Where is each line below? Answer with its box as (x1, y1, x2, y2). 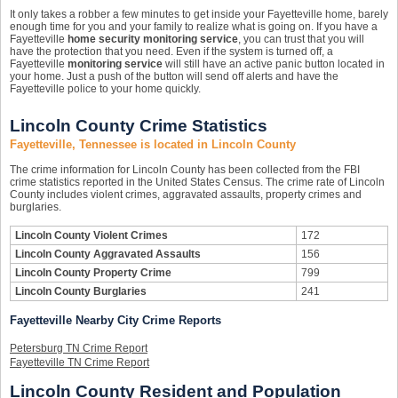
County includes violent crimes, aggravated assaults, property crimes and (10, 188, 362, 201)
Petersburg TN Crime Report (10, 342, 147, 354)
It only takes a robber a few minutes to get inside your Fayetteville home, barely (10, 8, 388, 20)
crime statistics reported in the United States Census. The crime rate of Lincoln (10, 176, 385, 188)
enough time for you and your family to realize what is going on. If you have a (10, 20, 378, 33)
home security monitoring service (68, 33, 238, 45)
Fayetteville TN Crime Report (10, 356, 149, 369)
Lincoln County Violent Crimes (15, 229, 168, 242)
